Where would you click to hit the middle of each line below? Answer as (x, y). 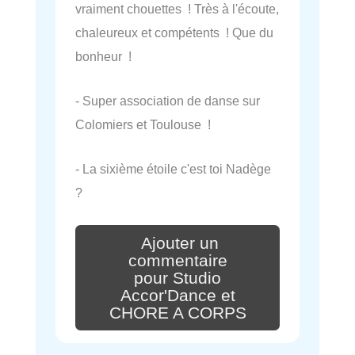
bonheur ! (103, 56)
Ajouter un (180, 244)
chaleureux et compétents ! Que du (174, 32)
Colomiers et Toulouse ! (143, 124)
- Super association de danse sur (168, 100)
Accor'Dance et (177, 295)
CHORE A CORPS (177, 313)
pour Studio (177, 278)
